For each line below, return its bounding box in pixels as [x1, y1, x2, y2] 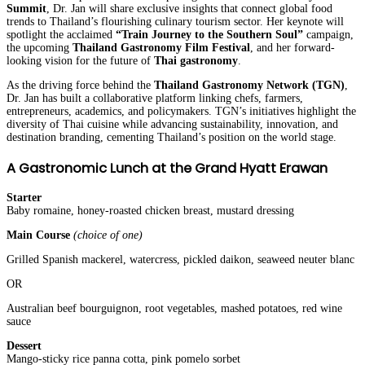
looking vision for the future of [7, 55, 151, 68]
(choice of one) [73, 229, 143, 242]
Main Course [7, 229, 70, 242]
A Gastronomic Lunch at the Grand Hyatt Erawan [7, 158, 328, 178]
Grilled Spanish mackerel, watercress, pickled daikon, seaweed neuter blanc [7, 253, 354, 266]
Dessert [7, 340, 42, 353]
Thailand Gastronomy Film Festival [73, 42, 250, 55]
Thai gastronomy [151, 55, 238, 68]
